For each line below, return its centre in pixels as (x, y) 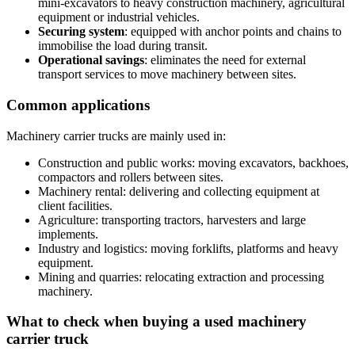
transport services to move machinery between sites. (167, 74)
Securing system (81, 32)
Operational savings (91, 60)
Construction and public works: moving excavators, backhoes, (193, 162)
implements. (68, 234)
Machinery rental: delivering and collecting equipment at (179, 191)
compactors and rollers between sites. (131, 177)
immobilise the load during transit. (123, 46)
